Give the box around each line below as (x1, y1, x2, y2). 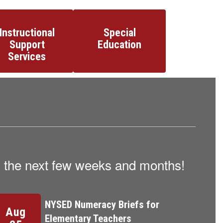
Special (103, 26, 136, 39)
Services (8, 50, 46, 63)
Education (98, 38, 142, 51)
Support (9, 38, 45, 51)
